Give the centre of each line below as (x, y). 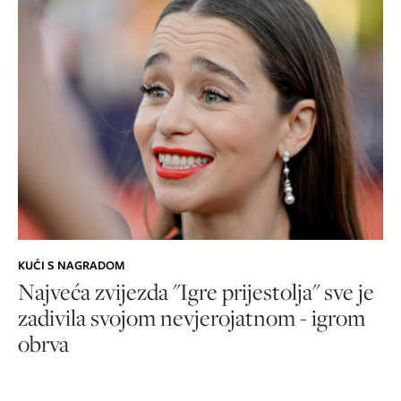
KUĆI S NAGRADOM (71, 265)
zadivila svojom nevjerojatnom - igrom (192, 317)
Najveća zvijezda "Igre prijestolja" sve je (196, 291)
